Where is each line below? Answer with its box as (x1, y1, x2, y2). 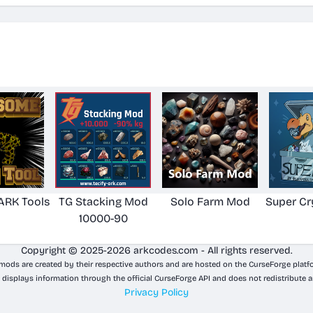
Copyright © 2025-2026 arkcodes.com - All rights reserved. (21, 245, 292, 256)
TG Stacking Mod (58, 195, 148, 208)
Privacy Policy (124, 286, 189, 298)
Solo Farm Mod (170, 195, 250, 208)
